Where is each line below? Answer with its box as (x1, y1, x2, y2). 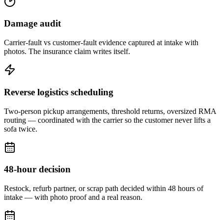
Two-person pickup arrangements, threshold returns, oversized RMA (4, 107, 216, 115)
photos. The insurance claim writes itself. (4, 47, 130, 56)
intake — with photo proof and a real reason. (4, 193, 142, 202)
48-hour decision (4, 164, 71, 175)
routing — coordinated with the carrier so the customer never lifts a (4, 115, 211, 124)
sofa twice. (4, 124, 37, 133)
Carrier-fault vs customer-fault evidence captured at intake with (4, 38, 198, 47)
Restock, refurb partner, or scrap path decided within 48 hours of (4, 184, 203, 193)
